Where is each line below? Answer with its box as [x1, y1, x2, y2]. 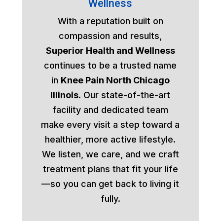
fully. [100, 193, 120, 204]
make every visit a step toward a [41, 119, 180, 130]
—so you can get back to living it [41, 179, 180, 189]
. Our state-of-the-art [78, 90, 171, 101]
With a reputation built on [57, 16, 163, 27]
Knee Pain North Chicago [60, 75, 170, 86]
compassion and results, [59, 31, 162, 41]
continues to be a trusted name [44, 60, 177, 71]
